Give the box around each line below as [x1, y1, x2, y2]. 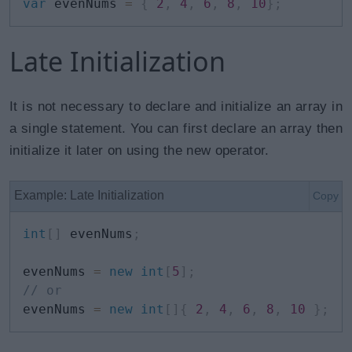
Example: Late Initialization [14, 189, 164, 202]
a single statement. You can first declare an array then [9, 121, 343, 136]
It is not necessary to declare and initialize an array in [9, 99, 343, 114]
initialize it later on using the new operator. [9, 143, 269, 158]
